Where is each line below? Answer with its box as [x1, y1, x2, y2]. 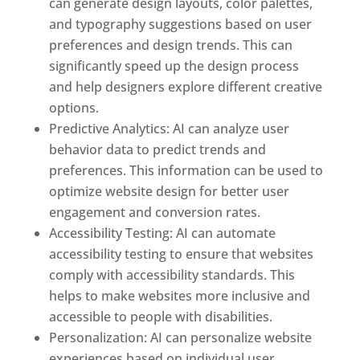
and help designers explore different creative [48, 78, 322, 96]
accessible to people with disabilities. [48, 308, 272, 326]
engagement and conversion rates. [48, 203, 260, 222]
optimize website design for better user [48, 182, 289, 201]
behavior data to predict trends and [48, 141, 266, 159]
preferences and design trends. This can [48, 36, 292, 55]
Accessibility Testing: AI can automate [48, 224, 276, 243]
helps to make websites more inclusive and [48, 287, 310, 305]
